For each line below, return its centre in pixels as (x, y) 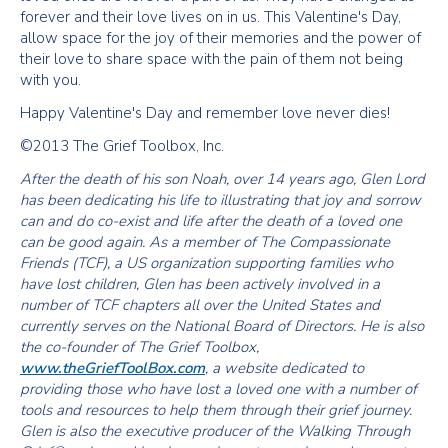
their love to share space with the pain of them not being (211, 59)
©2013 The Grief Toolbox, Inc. (122, 146)
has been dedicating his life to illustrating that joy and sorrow (220, 200)
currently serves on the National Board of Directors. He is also (222, 326)
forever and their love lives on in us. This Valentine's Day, (210, 17)
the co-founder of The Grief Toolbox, (139, 347)
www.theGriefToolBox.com (112, 368)
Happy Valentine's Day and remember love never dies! (205, 113)
